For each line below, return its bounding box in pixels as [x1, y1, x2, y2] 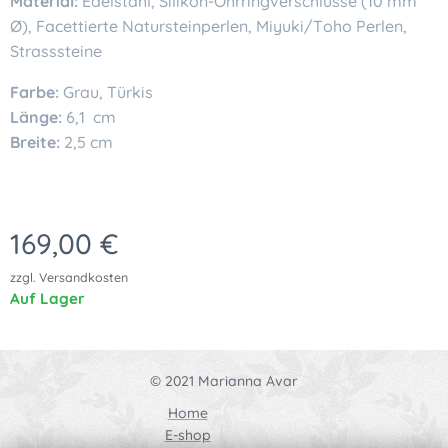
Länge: [10, 106, 66, 127]
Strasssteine [10, 40, 102, 61]
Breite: [10, 131, 64, 152]
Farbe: [10, 81, 59, 102]
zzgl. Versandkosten [10, 268, 128, 285]
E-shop [164, 426, 211, 444]
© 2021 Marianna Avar [150, 372, 298, 390]
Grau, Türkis [59, 81, 153, 102]
